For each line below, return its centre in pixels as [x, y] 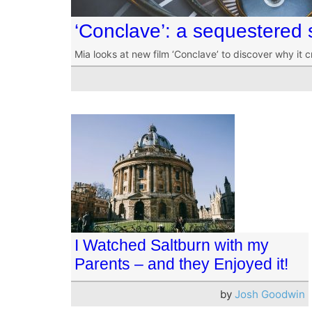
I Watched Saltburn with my [172, 245]
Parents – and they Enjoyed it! [181, 264]
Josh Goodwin [270, 294]
